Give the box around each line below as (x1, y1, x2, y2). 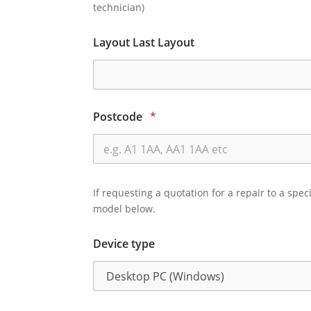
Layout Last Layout (93, 35, 195, 51)
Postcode (93, 109, 146, 125)
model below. (93, 202, 156, 216)
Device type (93, 236, 155, 252)
